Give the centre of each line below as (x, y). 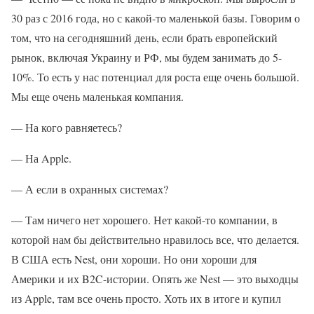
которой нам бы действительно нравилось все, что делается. (155, 239)
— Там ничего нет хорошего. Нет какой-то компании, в (144, 220)
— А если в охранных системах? (90, 189)
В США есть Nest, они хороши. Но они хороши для (134, 259)
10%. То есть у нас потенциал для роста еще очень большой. (155, 77)
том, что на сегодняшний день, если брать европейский (144, 37)
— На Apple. (41, 158)
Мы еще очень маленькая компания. (97, 96)
